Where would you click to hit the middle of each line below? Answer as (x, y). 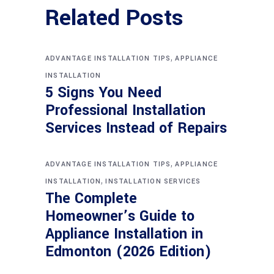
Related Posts (114, 17)
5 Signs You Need (103, 92)
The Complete (91, 198)
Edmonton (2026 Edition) (128, 251)
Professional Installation (125, 110)
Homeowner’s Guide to (120, 216)
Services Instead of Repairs (136, 128)
